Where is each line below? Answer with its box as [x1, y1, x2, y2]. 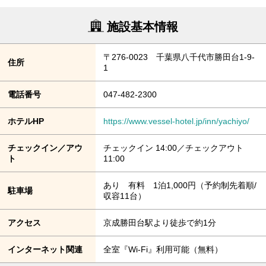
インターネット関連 [8, 245, 83, 255]
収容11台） [103, 191, 147, 201]
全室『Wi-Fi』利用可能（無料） [103, 245, 223, 255]
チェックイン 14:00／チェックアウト [103, 143, 244, 153]
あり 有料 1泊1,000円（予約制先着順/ [103, 180, 257, 191]
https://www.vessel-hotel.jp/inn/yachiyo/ [103, 116, 250, 126]
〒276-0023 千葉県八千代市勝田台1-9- [103, 52, 255, 62]
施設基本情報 [106, 20, 178, 33]
